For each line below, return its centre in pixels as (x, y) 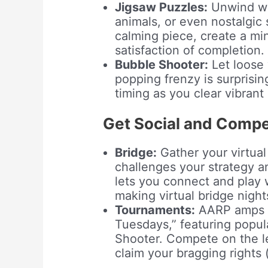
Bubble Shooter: (162, 64)
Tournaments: (155, 210)
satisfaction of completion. (190, 50)
